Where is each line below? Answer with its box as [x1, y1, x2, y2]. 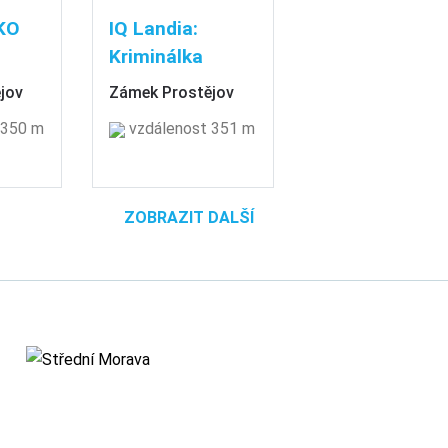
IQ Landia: [109, 16, 199, 40]
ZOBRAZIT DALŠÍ [124, 207, 254, 227]
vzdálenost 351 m [125, 118, 256, 138]
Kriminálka [109, 44, 204, 68]
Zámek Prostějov [109, 82, 235, 102]
